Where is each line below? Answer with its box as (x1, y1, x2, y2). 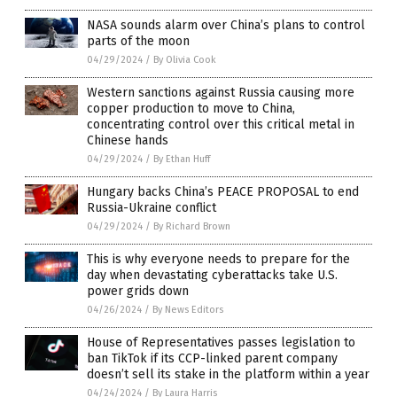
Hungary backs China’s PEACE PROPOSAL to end (87, 184, 359, 200)
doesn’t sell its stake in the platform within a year (87, 367, 370, 383)
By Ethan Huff (153, 153, 210, 166)
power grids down (87, 284, 189, 300)
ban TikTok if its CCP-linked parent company (87, 351, 338, 367)
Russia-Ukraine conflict (87, 200, 216, 216)
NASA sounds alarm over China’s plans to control (87, 18, 365, 34)
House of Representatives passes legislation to (87, 335, 355, 351)
